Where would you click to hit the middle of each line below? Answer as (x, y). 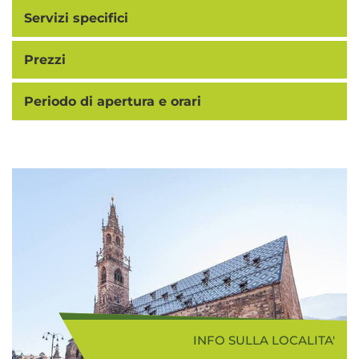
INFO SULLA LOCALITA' (264, 341)
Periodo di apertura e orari (113, 101)
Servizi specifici (76, 18)
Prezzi (45, 60)
